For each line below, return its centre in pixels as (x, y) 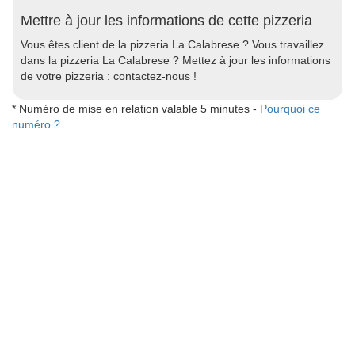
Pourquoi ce (290, 108)
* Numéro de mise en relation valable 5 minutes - (136, 108)
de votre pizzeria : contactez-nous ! (109, 76)
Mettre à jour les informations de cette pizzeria (166, 20)
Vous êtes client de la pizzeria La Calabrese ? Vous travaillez (172, 44)
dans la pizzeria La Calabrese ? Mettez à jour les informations (176, 60)
